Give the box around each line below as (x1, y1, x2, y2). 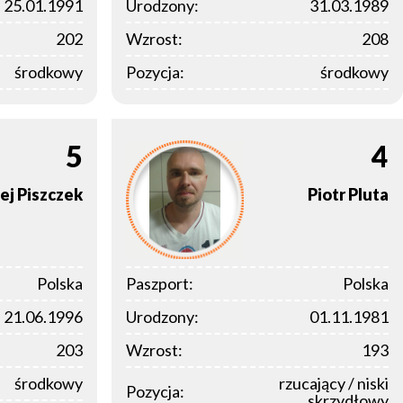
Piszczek (17, 184, 83, 205)
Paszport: (126, 273, 193, 293)
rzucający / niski (279, 372, 389, 393)
